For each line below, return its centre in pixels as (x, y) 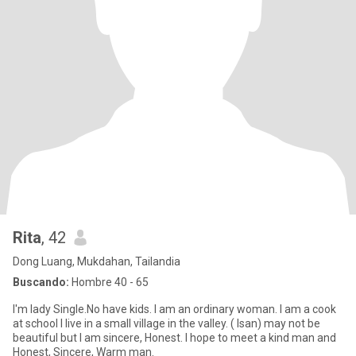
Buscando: (41, 282)
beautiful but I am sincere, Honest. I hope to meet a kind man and (174, 338)
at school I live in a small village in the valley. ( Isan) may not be (138, 323)
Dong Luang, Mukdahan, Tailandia (97, 261)
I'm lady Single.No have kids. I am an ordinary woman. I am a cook (174, 309)
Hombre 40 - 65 (109, 282)
